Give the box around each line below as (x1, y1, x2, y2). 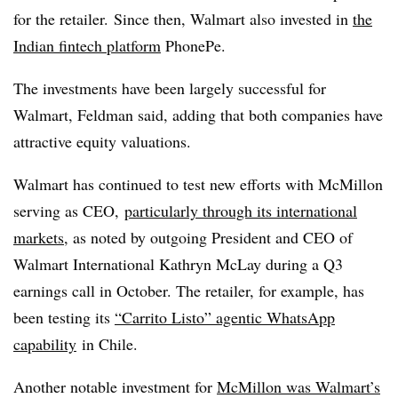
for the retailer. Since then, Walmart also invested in (13, 8, 353, 29)
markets (13, 227, 64, 248)
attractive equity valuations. (13, 131, 191, 152)
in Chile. (76, 333, 138, 354)
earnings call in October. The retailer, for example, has (13, 280, 364, 301)
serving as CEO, (13, 200, 124, 221)
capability (13, 333, 76, 354)
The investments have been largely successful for (13, 77, 326, 99)
